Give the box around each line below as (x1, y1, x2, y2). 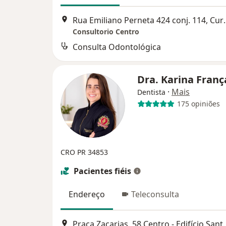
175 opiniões (177, 99, 220, 109)
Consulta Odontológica (73, 41, 161, 52)
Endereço (69, 188, 105, 200)
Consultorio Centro (73, 26, 139, 36)
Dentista (137, 87, 165, 97)
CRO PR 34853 (61, 147, 108, 157)
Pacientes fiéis (74, 165, 131, 177)
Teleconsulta (131, 188, 179, 200)
